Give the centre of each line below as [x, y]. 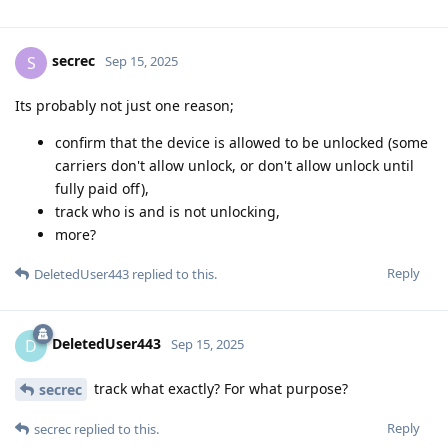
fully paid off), [102, 188]
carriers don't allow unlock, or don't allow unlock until [234, 165]
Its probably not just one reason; [124, 105]
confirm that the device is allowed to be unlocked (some [241, 142]
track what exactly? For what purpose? [219, 388]
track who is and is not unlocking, [167, 211]
